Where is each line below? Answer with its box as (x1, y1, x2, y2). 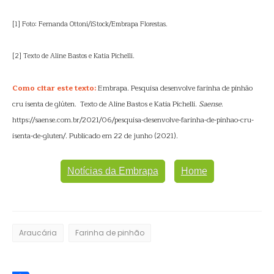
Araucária (19, 228, 57, 238)
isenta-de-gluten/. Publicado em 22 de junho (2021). (12, 130, 178, 142)
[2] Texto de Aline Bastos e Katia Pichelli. (12, 50, 135, 62)
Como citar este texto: (12, 82, 96, 94)
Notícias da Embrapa (67, 166, 158, 176)
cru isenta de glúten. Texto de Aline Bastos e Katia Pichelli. (12, 98, 199, 110)
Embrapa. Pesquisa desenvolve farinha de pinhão (96, 82, 253, 94)
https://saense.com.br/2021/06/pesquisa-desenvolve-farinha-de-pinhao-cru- (12, 114, 254, 126)
